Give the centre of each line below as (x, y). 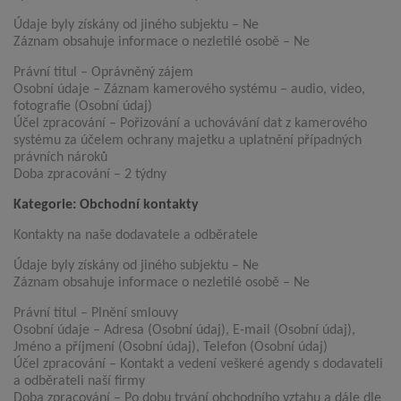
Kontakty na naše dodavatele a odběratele (136, 236)
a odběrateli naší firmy (79, 382)
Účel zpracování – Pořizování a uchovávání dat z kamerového (190, 124)
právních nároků (60, 158)
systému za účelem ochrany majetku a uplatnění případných (188, 141)
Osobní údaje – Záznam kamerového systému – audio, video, (189, 90)
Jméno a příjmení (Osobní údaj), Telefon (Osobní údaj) (171, 348)
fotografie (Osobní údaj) (83, 107)
